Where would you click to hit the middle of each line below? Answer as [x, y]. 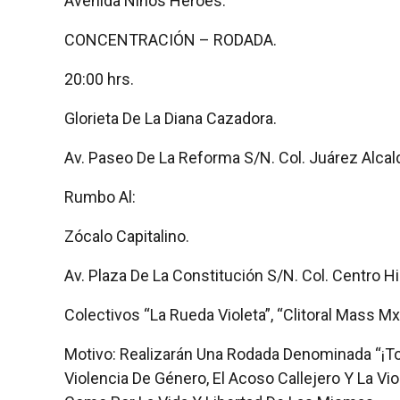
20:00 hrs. [99, 79]
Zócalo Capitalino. [127, 236]
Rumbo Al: [100, 196]
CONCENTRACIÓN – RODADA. [171, 39]
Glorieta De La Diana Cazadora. [171, 118]
